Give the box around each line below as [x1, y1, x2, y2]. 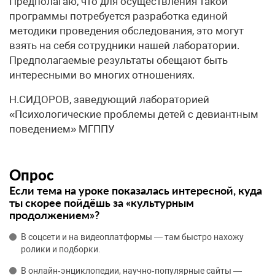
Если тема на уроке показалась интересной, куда [9, 184, 262, 197]
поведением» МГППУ [9, 123, 115, 135]
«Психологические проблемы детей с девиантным [9, 108, 258, 120]
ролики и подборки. [21, 244, 101, 254]
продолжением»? [9, 208, 99, 222]
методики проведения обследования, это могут [9, 25, 244, 37]
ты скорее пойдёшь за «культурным [9, 196, 194, 209]
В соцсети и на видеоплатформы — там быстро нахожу [21, 232, 244, 242]
